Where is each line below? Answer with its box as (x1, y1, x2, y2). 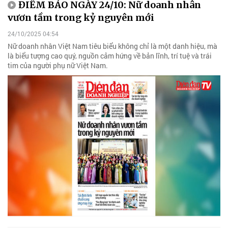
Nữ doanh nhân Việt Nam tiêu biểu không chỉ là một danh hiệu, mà (8, 41, 217, 51)
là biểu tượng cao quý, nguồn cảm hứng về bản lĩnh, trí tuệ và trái (8, 50, 212, 61)
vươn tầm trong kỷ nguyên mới (8, 12, 154, 24)
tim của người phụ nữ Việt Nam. (8, 60, 108, 70)
